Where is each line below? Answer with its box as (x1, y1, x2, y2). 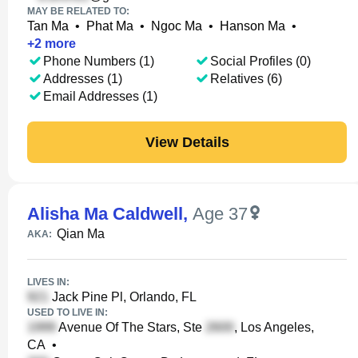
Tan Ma (27, 19, 69, 33)
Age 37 (193, 204, 248, 224)
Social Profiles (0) (209, 54, 311, 68)
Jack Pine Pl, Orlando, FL (49, 290, 197, 304)
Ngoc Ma (151, 19, 202, 33)
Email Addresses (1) (43, 89, 157, 103)
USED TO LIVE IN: (27, 307, 108, 318)
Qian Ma (57, 227, 105, 241)
